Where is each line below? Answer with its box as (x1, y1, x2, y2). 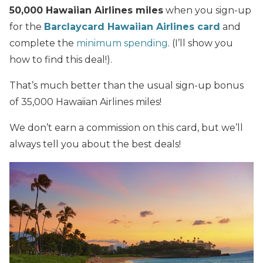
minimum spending (76, 37, 168, 49)
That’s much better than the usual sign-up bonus (9, 79, 244, 91)
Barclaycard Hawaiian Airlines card (44, 21, 220, 32)
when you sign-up (163, 4, 251, 16)
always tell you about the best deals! (9, 138, 181, 150)
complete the (9, 37, 76, 49)
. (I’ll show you (168, 37, 233, 49)
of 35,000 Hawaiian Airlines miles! (9, 96, 161, 107)
